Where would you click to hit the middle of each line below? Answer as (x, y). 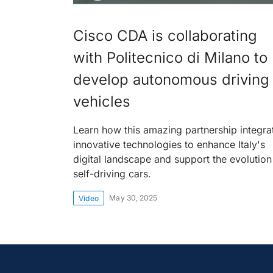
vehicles (102, 101)
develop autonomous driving (171, 80)
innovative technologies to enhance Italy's (169, 144)
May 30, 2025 (133, 198)
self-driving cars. (112, 174)
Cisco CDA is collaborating (165, 36)
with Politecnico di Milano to (170, 58)
